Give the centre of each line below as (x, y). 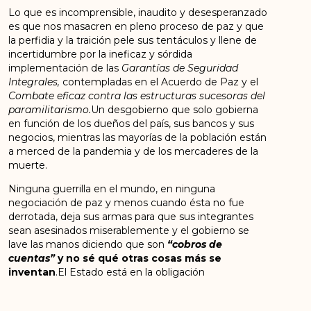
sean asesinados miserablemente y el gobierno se (129, 231)
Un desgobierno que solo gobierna (175, 109)
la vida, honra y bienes (198, 286)
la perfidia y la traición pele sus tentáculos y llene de (133, 40)
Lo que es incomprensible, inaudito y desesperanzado (138, 12)
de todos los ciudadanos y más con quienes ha (121, 300)
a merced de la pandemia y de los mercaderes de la (134, 151)
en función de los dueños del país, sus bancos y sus (132, 123)
